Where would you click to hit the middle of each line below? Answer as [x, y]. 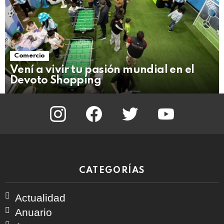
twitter [142, 107]
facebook [110, 107]
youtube [181, 107]
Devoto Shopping [55, 81]
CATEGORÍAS [112, 170]
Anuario [33, 212]
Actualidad [40, 197]
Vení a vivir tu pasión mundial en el [102, 70]
